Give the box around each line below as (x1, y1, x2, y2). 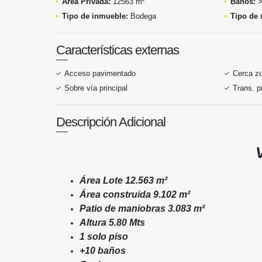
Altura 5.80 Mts (80, 218, 145, 227)
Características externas (56, 43, 179, 57)
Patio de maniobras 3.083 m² (80, 204, 205, 213)
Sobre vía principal (64, 84, 127, 92)
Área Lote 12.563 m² (80, 175, 167, 185)
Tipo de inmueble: (62, 12, 128, 20)
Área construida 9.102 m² (80, 189, 190, 199)
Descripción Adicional (56, 115, 166, 129)
